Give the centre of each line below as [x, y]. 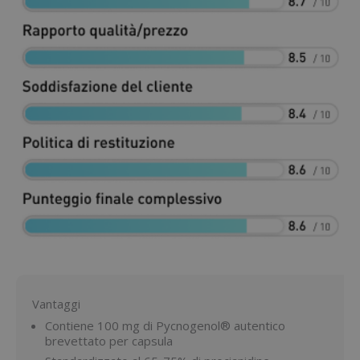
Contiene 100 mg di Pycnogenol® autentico [165, 326]
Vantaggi [56, 304]
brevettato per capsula [109, 341]
